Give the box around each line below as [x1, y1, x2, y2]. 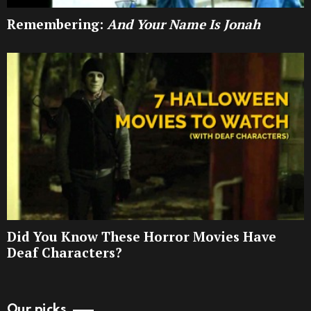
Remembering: [7, 15, 103, 33]
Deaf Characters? [7, 244, 122, 262]
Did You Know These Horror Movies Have [7, 228, 276, 246]
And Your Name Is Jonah [103, 15, 260, 33]
